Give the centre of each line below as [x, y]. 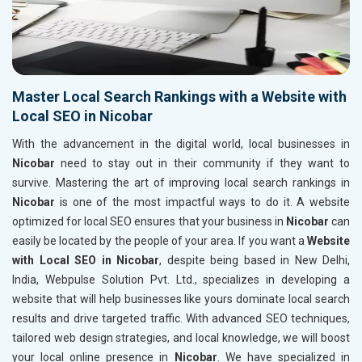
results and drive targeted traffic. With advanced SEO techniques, [181, 319]
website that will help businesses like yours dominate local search [181, 299]
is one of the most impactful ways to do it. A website [202, 202]
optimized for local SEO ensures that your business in [149, 222]
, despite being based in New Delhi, [255, 261]
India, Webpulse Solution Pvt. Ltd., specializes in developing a [181, 280]
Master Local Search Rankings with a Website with [179, 97]
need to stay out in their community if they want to [202, 164]
